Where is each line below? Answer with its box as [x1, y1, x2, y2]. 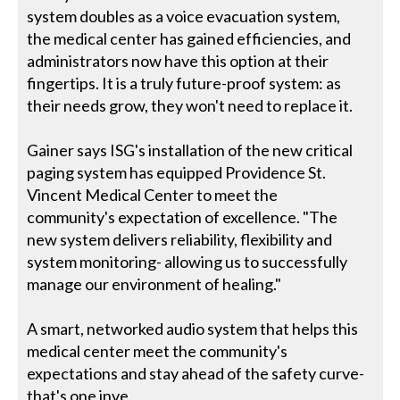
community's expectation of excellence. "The [27, 207, 338, 228]
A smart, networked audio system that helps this [27, 319, 359, 339]
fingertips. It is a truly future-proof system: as [27, 73, 342, 94]
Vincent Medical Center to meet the [27, 185, 279, 205]
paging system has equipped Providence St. [27, 162, 327, 183]
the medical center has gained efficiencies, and [27, 29, 352, 49]
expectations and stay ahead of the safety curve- [27, 363, 365, 384]
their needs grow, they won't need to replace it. [27, 96, 354, 116]
